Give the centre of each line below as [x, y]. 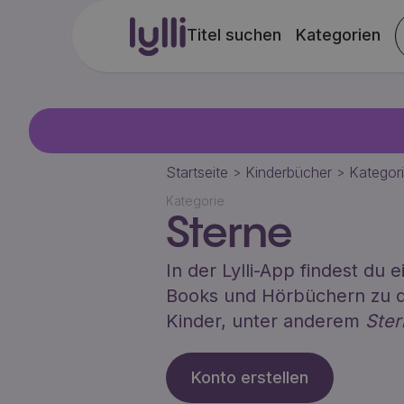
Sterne [229, 234]
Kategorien [339, 35]
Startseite [197, 172]
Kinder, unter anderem [265, 321]
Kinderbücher [288, 172]
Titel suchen [234, 35]
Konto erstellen [249, 377]
